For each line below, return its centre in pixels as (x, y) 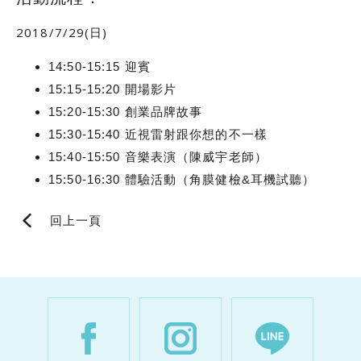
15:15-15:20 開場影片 (112, 89)
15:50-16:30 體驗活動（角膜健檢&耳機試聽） (182, 180)
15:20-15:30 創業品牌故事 (126, 112)
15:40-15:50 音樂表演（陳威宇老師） (158, 157)
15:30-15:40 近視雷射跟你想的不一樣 (158, 135)
